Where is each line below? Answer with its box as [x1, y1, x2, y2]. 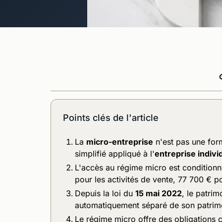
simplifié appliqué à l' [75, 148, 155, 159]
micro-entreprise [86, 136, 153, 147]
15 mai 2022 [135, 188, 182, 198]
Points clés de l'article [63, 111, 159, 123]
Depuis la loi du [75, 188, 135, 198]
